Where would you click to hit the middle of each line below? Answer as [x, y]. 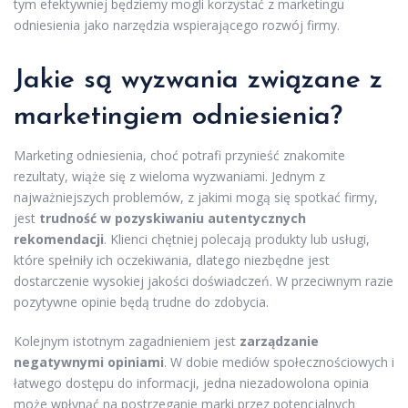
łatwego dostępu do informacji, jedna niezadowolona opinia [191, 382]
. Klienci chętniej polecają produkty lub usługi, [237, 239]
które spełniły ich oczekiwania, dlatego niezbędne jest [172, 260]
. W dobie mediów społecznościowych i [279, 362]
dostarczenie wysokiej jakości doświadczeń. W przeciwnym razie [204, 280]
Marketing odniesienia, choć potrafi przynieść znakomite [179, 155]
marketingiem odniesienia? [178, 117]
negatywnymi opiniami [89, 362]
